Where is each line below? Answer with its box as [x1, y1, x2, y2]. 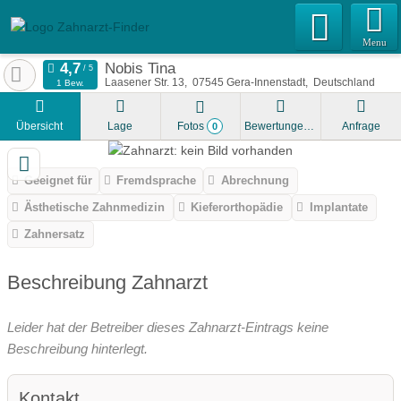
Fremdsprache [116, 174, 197, 188]
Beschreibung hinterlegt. [7, 340, 148, 356]
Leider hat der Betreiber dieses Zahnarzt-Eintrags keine [7, 319, 328, 335]
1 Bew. [55, 78, 84, 88]
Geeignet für [24, 174, 93, 188]
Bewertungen [303, 120, 315, 132]
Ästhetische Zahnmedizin [24, 200, 166, 215]
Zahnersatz [24, 227, 86, 242]
